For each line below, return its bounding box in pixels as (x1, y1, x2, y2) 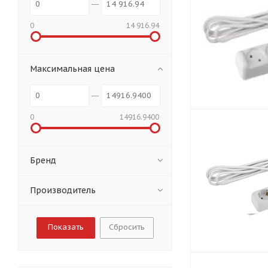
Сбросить (109, 222, 145, 232)
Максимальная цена (30, 63, 115, 74)
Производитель (30, 185, 96, 196)
